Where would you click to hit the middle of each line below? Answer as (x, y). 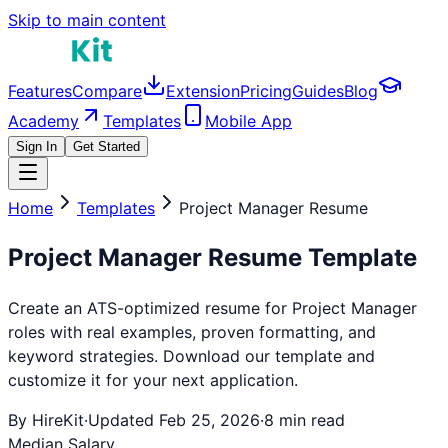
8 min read (304, 419)
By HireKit (46, 419)
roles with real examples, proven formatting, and (192, 331)
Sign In (36, 146)
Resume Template (309, 257)
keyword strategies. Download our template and (191, 355)
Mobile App (248, 121)
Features (40, 91)
